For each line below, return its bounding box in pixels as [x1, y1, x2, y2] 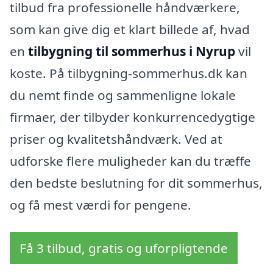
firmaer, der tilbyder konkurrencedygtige [10, 108, 255, 126]
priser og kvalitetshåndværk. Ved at [10, 130, 222, 147]
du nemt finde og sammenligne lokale [10, 86, 236, 104]
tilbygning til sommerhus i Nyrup [28, 42, 235, 60]
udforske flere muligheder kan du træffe [10, 152, 251, 169]
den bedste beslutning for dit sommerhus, [10, 174, 263, 191]
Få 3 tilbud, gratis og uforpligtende [19, 239, 228, 257]
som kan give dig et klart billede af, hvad [10, 20, 250, 38]
